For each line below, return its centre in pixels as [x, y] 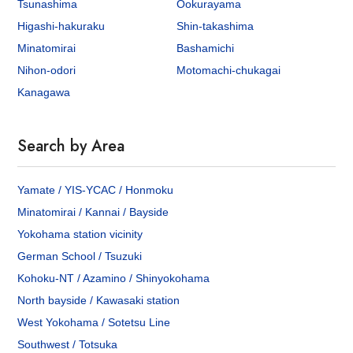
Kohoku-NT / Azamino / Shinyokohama [114, 279]
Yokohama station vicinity [80, 234]
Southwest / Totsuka [68, 345]
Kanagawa [44, 93]
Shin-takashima [215, 26]
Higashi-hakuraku [61, 26]
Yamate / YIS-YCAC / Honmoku [96, 190]
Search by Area [71, 147]
